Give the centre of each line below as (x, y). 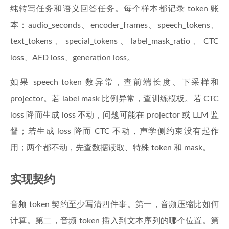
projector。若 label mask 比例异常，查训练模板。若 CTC (114, 99)
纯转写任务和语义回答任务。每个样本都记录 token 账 (114, 9)
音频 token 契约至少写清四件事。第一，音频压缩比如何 (114, 204)
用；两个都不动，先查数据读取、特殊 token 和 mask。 (110, 148)
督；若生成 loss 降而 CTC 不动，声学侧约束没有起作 (114, 131)
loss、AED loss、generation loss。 (73, 58)
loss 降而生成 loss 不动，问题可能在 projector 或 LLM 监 (114, 115)
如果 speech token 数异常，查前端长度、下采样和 (114, 82)
